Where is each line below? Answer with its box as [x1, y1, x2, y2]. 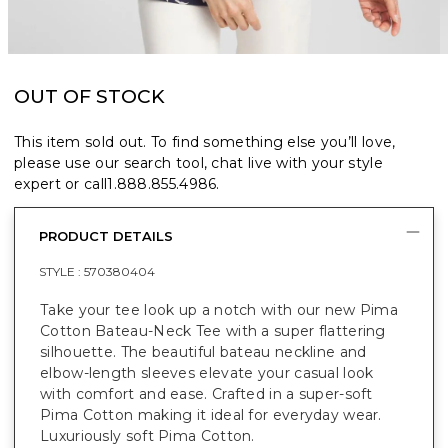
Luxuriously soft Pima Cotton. [40, 426, 255, 445]
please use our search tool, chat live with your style [14, 153, 383, 172]
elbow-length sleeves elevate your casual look [40, 363, 374, 382]
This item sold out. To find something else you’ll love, [14, 132, 396, 151]
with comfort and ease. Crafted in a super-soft [40, 384, 373, 403]
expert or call [14, 174, 108, 193]
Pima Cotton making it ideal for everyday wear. [40, 405, 382, 424]
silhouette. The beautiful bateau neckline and [40, 342, 367, 361]
